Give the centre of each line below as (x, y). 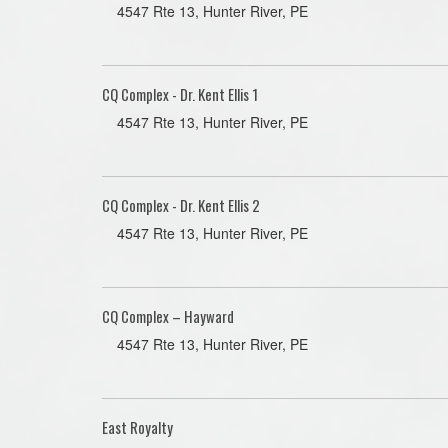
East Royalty (137, 427)
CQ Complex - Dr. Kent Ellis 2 (181, 205)
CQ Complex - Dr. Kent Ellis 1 (180, 94)
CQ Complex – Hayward (168, 316)
